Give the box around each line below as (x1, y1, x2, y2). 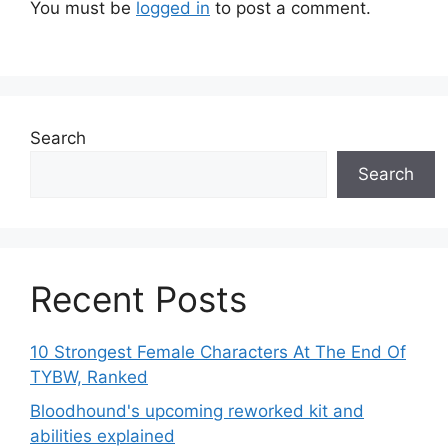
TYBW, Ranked (30, 367, 148, 388)
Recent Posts (30, 278, 247, 321)
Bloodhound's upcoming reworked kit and (30, 400, 364, 421)
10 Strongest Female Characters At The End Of (30, 342, 406, 363)
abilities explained (30, 425, 175, 446)
